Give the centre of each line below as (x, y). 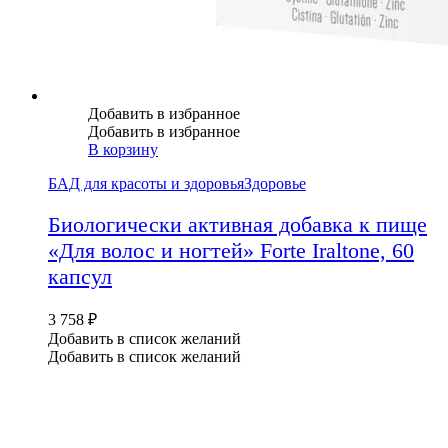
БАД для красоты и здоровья (146, 183)
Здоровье (275, 183)
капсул (80, 276)
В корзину (123, 149)
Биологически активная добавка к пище (237, 224)
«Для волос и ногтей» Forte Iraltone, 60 (231, 250)
